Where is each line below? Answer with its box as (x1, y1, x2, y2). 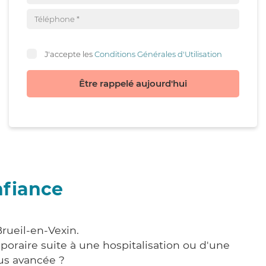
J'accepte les (45, 49, 94, 59)
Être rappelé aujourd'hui (79, 78, 187, 89)
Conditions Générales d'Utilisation (94, 49, 222, 59)
